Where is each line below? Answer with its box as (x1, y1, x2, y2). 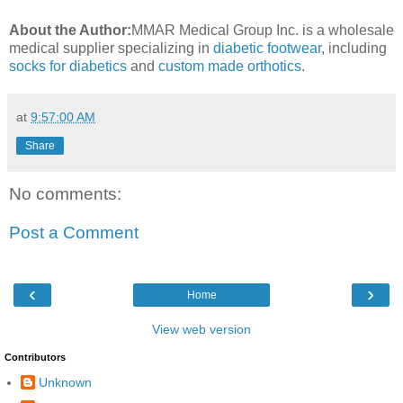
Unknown (39, 375, 92, 390)
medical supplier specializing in (9, 40, 213, 56)
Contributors (4, 351, 66, 363)
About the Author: (9, 22, 131, 38)
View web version (152, 321, 251, 336)
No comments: (9, 184, 121, 203)
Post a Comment (9, 223, 139, 243)
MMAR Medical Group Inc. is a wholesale (131, 22, 394, 38)
